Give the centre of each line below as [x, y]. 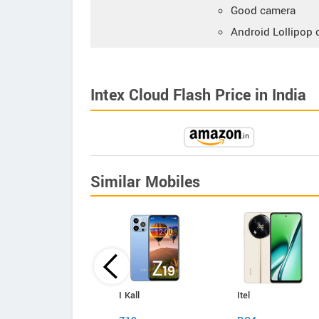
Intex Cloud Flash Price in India [198, 95]
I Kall [129, 296]
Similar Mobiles [145, 182]
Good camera [263, 11]
